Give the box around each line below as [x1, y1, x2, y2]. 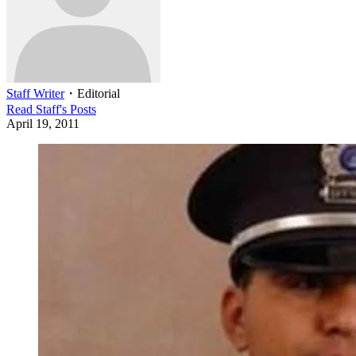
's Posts [60, 103, 96, 116]
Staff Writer [6, 87, 64, 100]
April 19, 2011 [6, 117, 79, 130]
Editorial [77, 87, 120, 100]
